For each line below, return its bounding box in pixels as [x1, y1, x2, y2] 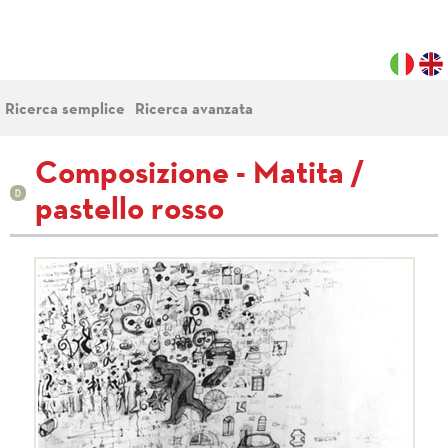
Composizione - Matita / [35, 161, 364, 189]
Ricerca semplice [5, 103, 125, 117]
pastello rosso [35, 197, 224, 225]
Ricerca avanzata [135, 103, 253, 117]
